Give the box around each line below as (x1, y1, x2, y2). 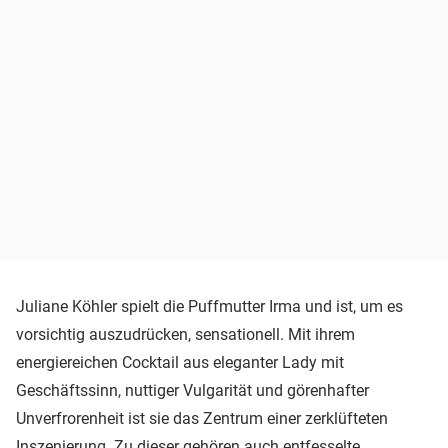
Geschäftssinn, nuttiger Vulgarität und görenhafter (16, 380, 369, 400)
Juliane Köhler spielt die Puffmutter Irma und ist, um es (16, 296, 403, 316)
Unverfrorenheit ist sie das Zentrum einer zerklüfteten (16, 408, 388, 428)
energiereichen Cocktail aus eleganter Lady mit (16, 352, 344, 372)
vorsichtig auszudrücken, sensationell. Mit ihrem (16, 324, 355, 344)
